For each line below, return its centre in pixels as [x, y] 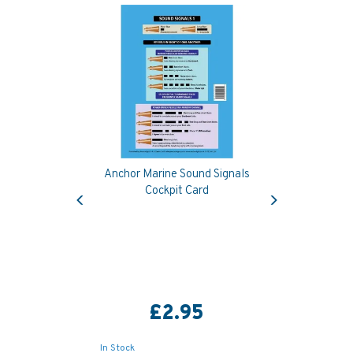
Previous [101, 187]
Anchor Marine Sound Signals [176, 175]
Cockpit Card [176, 191]
